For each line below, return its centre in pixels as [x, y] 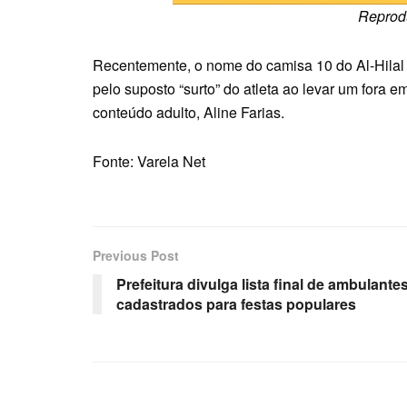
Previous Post [136, 256]
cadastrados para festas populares [236, 304]
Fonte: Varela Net [149, 162]
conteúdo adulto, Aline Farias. [189, 113]
